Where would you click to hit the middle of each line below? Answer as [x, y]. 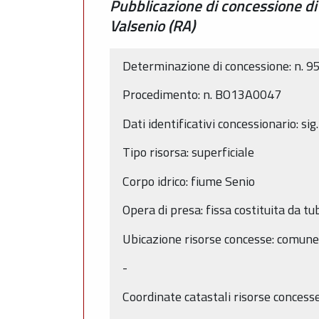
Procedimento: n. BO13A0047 [202, 95]
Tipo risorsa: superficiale [188, 152]
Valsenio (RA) [152, 26]
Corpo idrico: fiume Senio [189, 181]
